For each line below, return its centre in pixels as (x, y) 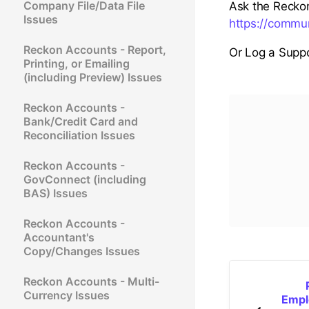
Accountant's (59, 237)
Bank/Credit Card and (81, 121)
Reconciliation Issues (79, 135)
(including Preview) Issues (93, 77)
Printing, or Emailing (77, 63)
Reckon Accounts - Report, (95, 49)
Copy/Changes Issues (82, 251)
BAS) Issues (56, 193)
